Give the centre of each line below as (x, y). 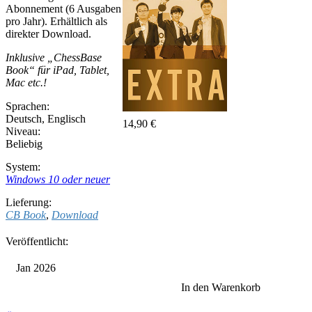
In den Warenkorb (221, 287)
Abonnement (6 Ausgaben (63, 9)
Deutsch (24, 119)
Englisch (67, 119)
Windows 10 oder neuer (58, 179)
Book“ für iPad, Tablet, (57, 70)
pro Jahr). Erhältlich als (56, 21)
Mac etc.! (26, 83)
